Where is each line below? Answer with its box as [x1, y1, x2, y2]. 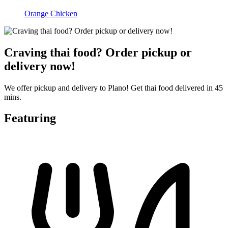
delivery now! [4, 59, 75, 73]
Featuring [4, 111, 56, 125]
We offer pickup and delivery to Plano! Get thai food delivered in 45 [4, 83, 223, 92]
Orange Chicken [24, 9, 77, 18]
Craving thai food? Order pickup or [4, 45, 192, 59]
